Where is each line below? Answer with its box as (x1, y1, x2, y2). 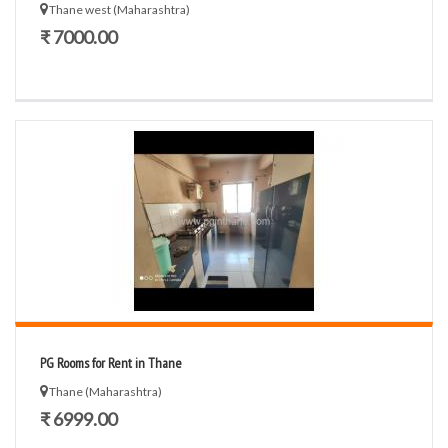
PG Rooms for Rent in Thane (40, 354, 182, 372)
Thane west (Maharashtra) (49, 2, 190, 17)
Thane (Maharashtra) (49, 384, 162, 399)
